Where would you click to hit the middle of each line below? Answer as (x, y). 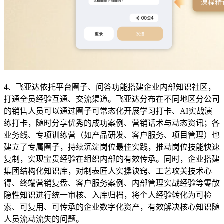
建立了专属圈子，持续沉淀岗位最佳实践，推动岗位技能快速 (112, 147)
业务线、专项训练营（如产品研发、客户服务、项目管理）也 (112, 135)
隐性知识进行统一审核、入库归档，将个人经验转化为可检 (108, 195)
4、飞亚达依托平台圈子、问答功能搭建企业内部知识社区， (110, 87)
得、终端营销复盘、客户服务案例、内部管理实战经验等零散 (112, 183)
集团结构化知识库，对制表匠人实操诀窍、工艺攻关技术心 (108, 171)
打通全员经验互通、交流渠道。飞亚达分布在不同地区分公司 (112, 99)
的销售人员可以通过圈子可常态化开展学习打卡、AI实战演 (108, 111)
